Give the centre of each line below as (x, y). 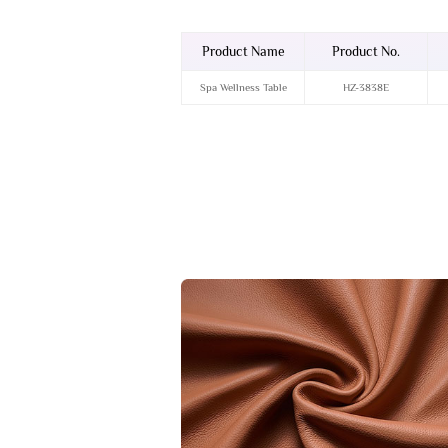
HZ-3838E (366, 87)
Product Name (243, 52)
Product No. (366, 52)
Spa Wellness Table (243, 87)
